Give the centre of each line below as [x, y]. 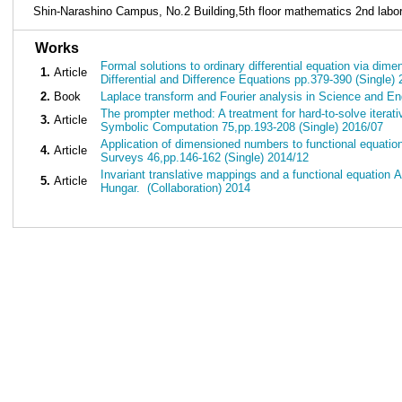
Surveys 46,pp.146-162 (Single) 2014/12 [205, 157]
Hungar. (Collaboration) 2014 [175, 188]
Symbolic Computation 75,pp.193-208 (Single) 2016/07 [242, 127]
